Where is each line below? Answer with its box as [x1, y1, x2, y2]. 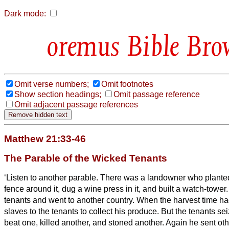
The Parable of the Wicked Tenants [4, 152, 167, 164]
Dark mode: [4, 9, 46, 18]
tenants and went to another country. [4, 195, 136, 204]
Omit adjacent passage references [14, 100, 138, 109]
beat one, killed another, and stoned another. [4, 218, 166, 227]
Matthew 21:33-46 [4, 133, 86, 144]
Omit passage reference [113, 89, 200, 99]
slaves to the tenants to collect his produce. [4, 207, 161, 216]
